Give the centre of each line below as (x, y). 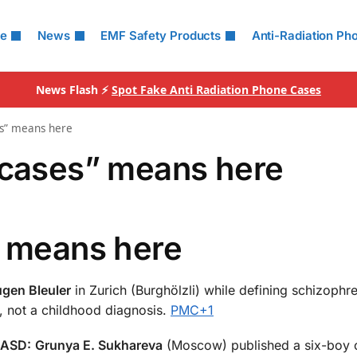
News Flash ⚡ (74, 90)
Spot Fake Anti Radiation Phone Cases (216, 90)
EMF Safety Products (161, 35)
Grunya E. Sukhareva (99, 345)
